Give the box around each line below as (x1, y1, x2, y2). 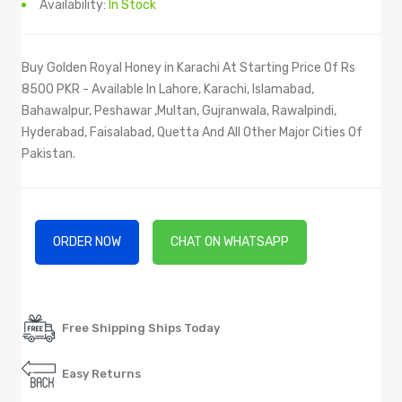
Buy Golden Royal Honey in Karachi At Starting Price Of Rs (22, 59, 355, 75)
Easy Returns (62, 366, 141, 380)
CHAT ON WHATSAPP (170, 233, 289, 249)
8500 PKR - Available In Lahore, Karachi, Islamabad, (22, 81, 314, 97)
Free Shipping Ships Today (62, 320, 220, 335)
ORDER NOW (53, 233, 121, 249)
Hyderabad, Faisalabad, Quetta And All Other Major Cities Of (22, 124, 363, 140)
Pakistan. (22, 145, 75, 162)
